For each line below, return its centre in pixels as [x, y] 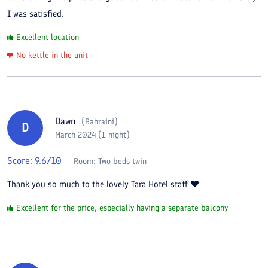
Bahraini [100, 122]
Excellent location [48, 37]
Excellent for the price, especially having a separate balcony [122, 208]
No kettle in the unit [52, 55]
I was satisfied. [36, 13]
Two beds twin [122, 161]
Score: [21, 160]
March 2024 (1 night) [92, 135]
